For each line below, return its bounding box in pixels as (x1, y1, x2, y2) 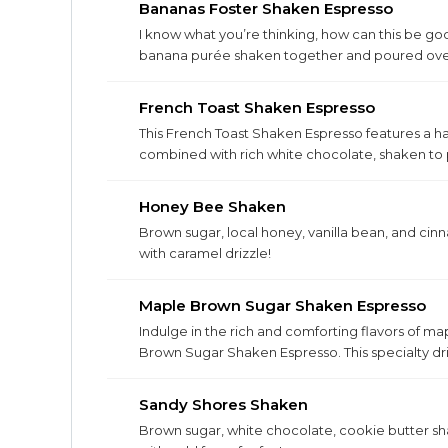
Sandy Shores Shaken (139, 395, 308, 414)
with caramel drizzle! (139, 245, 271, 261)
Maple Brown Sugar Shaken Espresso (139, 296, 426, 315)
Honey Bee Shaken (139, 197, 286, 216)
